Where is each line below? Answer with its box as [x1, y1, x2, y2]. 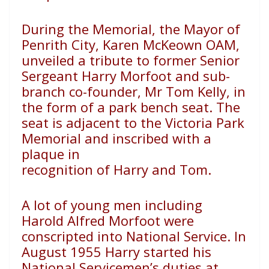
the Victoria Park [141, 113, 244, 132]
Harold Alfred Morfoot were [22, 211, 194, 230]
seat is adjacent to [22, 113, 137, 132]
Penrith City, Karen [22, 35, 139, 54]
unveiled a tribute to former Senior [22, 51, 240, 70]
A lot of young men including [22, 196, 202, 214]
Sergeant [22, 67, 78, 85]
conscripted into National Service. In [22, 227, 246, 246]
